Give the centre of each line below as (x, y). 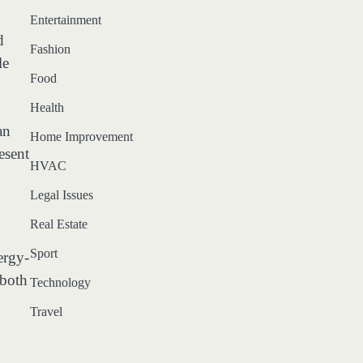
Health (47, 108)
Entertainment (65, 20)
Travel (46, 312)
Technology (60, 283)
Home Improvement (81, 137)
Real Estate (58, 224)
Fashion (50, 49)
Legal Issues (61, 195)
